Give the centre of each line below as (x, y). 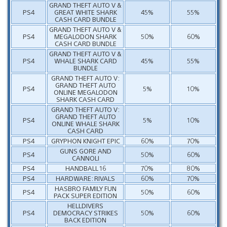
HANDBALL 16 (85, 168)
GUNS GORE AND (85, 150)
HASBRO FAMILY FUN (85, 188)
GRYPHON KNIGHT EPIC (85, 140)
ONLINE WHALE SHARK (85, 123)
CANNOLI (85, 158)
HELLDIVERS (85, 205)
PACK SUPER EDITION (85, 195)
